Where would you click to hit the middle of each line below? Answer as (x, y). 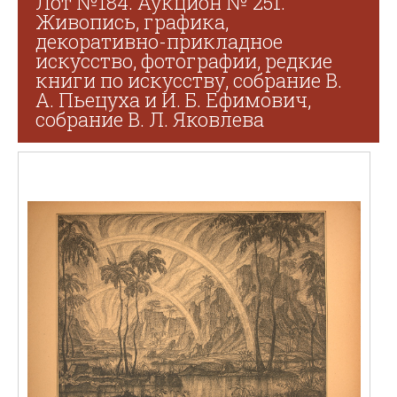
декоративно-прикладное (159, 41)
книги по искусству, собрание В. (189, 80)
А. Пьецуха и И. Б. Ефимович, (173, 100)
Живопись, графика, (132, 22)
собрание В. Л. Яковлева (150, 119)
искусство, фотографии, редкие (184, 61)
